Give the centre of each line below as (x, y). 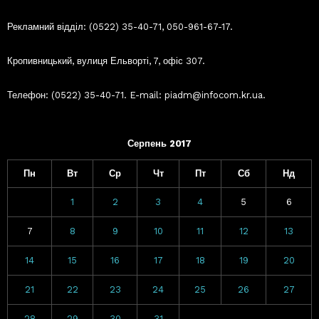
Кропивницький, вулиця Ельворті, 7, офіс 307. (106, 61)
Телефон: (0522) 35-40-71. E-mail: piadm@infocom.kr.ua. (136, 95)
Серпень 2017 (159, 143)
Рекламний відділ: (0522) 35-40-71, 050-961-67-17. (120, 26)
